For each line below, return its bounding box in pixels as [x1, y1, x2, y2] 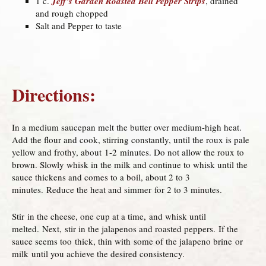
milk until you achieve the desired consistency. [12, 247, 185, 259]
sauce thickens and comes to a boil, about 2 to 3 [12, 170, 190, 183]
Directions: [12, 81, 96, 107]
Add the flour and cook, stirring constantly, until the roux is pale [12, 133, 249, 145]
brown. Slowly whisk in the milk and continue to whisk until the [12, 158, 248, 170]
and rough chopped [36, 7, 108, 19]
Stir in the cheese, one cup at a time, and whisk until [12, 210, 206, 222]
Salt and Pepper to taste [36, 19, 122, 31]
